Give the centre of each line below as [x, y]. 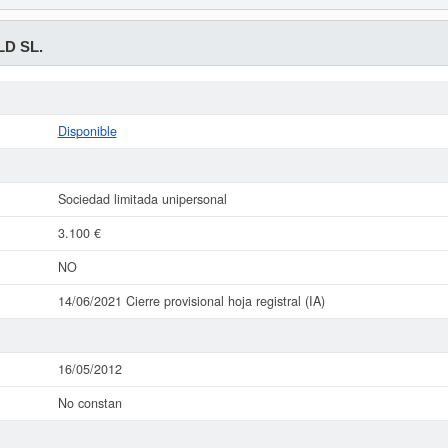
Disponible [87, 131]
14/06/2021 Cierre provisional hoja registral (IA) [191, 301]
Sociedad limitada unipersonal [142, 199]
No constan [89, 403]
